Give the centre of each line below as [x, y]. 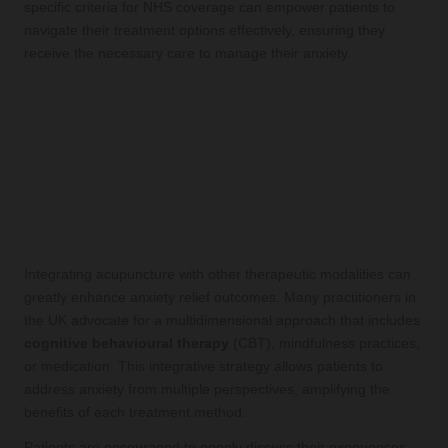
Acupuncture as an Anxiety [211, 131]
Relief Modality [126, 165]
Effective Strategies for [182, 97]
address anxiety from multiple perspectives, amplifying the [207, 389]
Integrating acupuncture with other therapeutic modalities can [217, 274]
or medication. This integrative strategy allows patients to [203, 366]
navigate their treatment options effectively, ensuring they [204, 30]
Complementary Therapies [160, 237]
